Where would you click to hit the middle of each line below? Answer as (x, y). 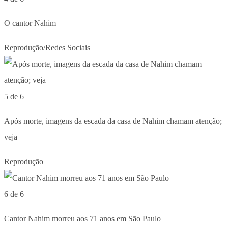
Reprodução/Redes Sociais (47, 47)
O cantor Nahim (30, 23)
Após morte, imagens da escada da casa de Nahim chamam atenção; (113, 121)
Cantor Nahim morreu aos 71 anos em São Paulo (82, 218)
